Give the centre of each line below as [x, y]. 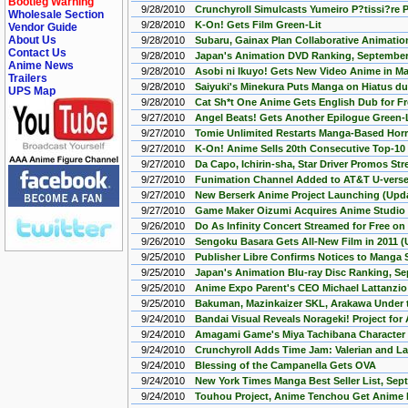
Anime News [41, 66]
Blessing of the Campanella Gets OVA [286, 365]
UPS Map [32, 91]
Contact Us [37, 53]
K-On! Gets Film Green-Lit [258, 25]
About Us [32, 40]
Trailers [28, 78]
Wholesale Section [56, 15]
